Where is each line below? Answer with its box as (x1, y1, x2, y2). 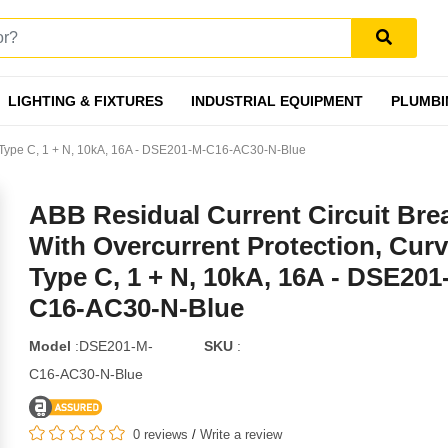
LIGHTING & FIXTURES (7, 93, 163, 109)
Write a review (199, 427, 282, 442)
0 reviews (132, 427, 188, 442)
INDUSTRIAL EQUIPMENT (190, 93, 363, 109)
